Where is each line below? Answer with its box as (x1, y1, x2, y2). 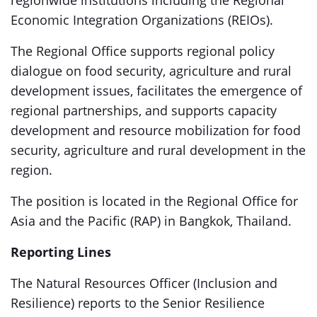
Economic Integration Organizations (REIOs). (11, 11, 273, 28)
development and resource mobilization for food (11, 122, 301, 139)
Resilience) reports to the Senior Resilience (11, 294, 265, 311)
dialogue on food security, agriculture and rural (11, 62, 292, 79)
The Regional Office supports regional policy (11, 42, 275, 59)
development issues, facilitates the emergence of (11, 82, 302, 99)
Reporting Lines (11, 243, 111, 260)
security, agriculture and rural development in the (11, 142, 306, 158)
